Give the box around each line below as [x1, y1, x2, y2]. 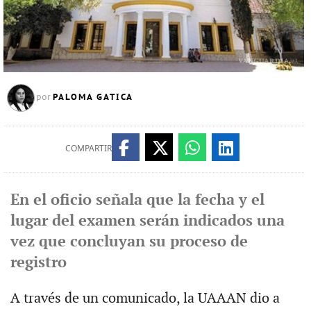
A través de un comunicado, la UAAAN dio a [10, 289, 280, 307]
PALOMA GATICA [52, 91, 133, 103]
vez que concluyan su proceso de [10, 232, 248, 251]
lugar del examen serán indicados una [10, 211, 285, 230]
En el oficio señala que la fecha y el [10, 190, 264, 210]
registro [10, 253, 67, 272]
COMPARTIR [65, 142, 112, 154]
